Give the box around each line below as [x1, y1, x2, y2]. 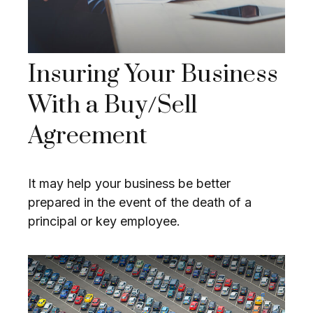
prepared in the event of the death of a [28, 195, 252, 210]
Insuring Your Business [28, 59, 278, 91]
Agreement [28, 121, 147, 152]
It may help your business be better [28, 176, 231, 191]
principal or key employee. [28, 214, 180, 229]
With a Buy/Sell [28, 90, 197, 122]
